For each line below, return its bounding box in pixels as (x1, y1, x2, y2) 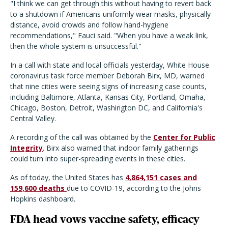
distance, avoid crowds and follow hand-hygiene (10, 19, 168, 30)
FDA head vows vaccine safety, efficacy (10, 213, 199, 225)
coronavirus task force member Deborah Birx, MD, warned (10, 70, 205, 80)
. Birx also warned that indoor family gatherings (43, 142, 198, 153)
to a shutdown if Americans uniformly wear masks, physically (10, 9, 211, 19)
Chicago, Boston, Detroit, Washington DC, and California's (10, 102, 203, 112)
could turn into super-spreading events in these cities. (10, 153, 185, 163)
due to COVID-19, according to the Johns (67, 183, 201, 193)
